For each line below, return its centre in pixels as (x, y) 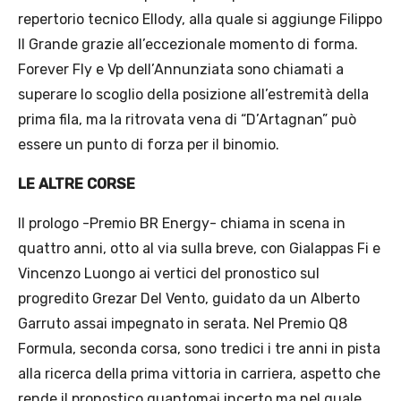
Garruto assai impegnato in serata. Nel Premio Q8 (183, 324)
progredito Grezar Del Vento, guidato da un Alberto (189, 299)
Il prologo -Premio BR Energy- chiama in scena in (182, 224)
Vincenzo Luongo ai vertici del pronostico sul (169, 274)
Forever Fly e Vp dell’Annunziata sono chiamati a (181, 70)
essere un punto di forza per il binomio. (149, 145)
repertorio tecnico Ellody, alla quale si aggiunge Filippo (200, 20)
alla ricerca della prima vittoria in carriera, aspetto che (199, 374)
